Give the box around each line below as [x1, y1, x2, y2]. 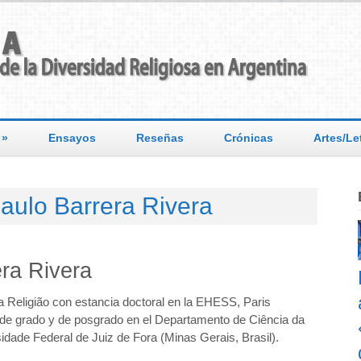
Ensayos [48, 131, 96, 144]
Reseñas [136, 131, 184, 144]
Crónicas [224, 131, 273, 144]
